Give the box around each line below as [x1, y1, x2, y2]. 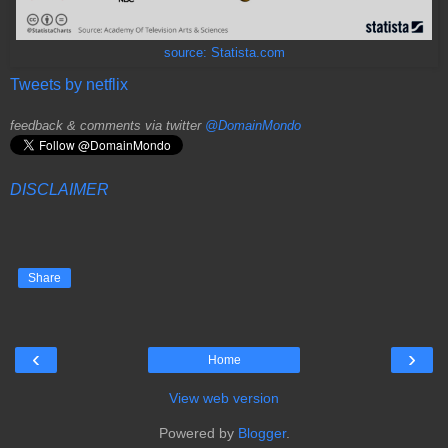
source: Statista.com [163, 46, 285, 61]
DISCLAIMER [10, 181, 109, 199]
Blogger [237, 425, 286, 442]
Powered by [158, 425, 238, 442]
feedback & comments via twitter [10, 118, 205, 134]
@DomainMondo [205, 118, 301, 134]
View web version [169, 390, 279, 407]
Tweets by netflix [10, 76, 128, 94]
